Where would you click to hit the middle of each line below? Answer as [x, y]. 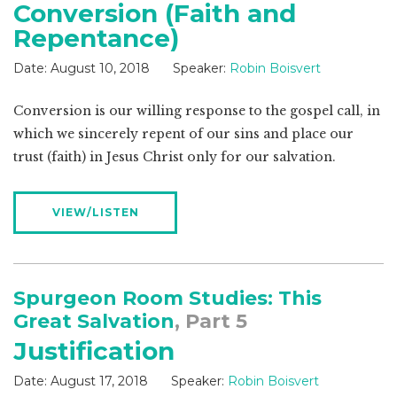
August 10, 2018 [100, 69]
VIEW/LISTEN [95, 213]
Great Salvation [94, 322]
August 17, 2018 [99, 381]
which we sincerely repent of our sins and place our [183, 134]
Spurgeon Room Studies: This [167, 299]
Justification [94, 351]
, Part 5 [211, 322]
